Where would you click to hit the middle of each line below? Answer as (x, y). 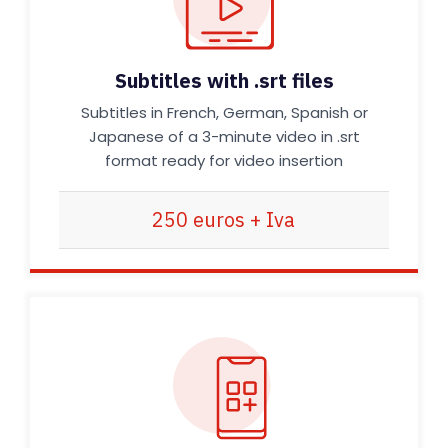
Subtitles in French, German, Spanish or (224, 112)
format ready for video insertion (224, 160)
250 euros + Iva (224, 219)
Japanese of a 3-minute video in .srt (224, 136)
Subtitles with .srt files (224, 80)
